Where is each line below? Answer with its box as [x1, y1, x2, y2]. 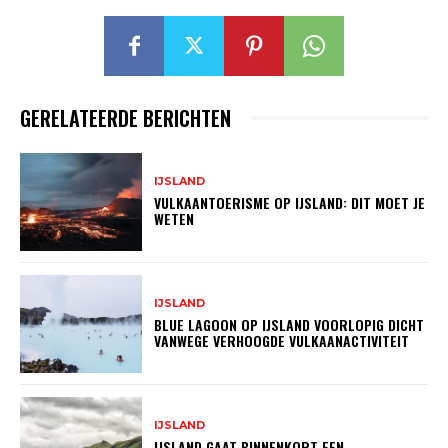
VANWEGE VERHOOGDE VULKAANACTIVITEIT [154, 330, 410, 352]
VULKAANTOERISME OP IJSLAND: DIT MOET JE [154, 192, 426, 214]
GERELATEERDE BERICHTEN [20, 103, 231, 134]
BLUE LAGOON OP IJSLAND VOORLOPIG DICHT [154, 314, 425, 336]
